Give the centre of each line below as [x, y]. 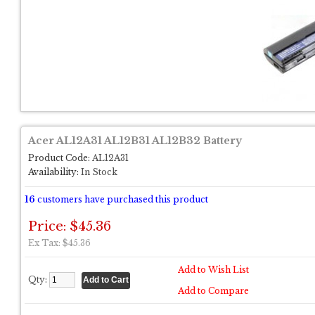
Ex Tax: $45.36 [59, 243]
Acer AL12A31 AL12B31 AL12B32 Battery [135, 141]
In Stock [98, 172]
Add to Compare [213, 291]
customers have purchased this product [122, 199]
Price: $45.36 [70, 226]
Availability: [53, 172]
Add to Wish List [213, 270]
